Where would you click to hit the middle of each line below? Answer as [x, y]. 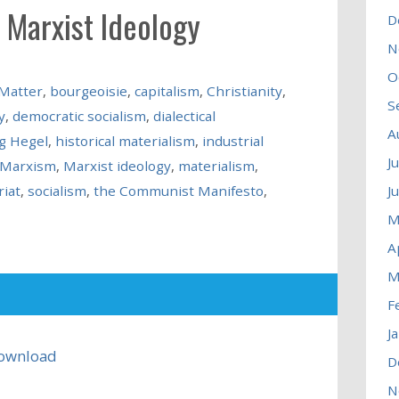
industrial [232, 140]
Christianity [244, 90]
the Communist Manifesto [178, 190]
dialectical [184, 115]
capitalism [167, 90]
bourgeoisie [88, 90]
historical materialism [125, 140]
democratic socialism [79, 115]
